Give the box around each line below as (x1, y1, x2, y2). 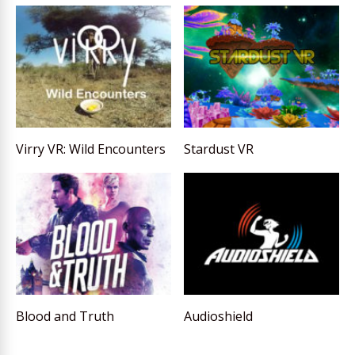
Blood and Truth (16, 307, 114, 326)
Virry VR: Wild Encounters (16, 140, 166, 158)
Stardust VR (184, 140, 254, 158)
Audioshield (184, 307, 254, 326)
